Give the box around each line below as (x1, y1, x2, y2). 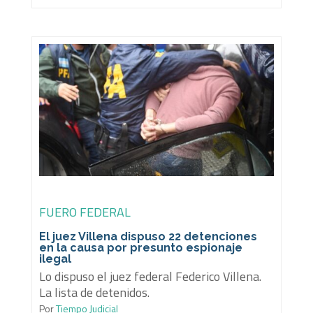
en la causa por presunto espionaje (38, 241, 242, 255)
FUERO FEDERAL (38, 203, 131, 222)
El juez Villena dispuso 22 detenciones (38, 230, 257, 244)
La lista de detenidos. (38, 283, 150, 303)
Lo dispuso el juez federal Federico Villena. (38, 267, 261, 286)
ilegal (38, 252, 71, 266)
